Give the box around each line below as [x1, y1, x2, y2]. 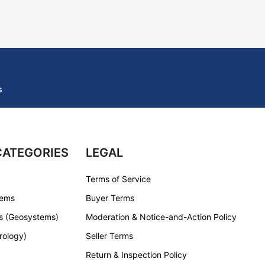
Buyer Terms [85, 193, 134, 203]
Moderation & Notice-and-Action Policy [85, 212, 237, 222]
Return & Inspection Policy [85, 250, 187, 260]
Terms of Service [85, 174, 151, 184]
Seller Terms [85, 231, 133, 241]
